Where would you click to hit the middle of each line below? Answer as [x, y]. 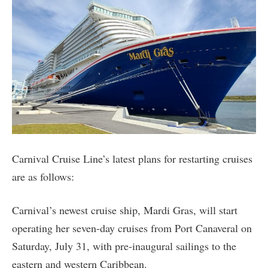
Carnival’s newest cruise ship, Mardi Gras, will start [125, 210]
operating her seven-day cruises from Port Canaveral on [132, 228]
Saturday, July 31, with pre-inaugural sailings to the [124, 246]
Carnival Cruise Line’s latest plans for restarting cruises [132, 158]
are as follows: [43, 176]
